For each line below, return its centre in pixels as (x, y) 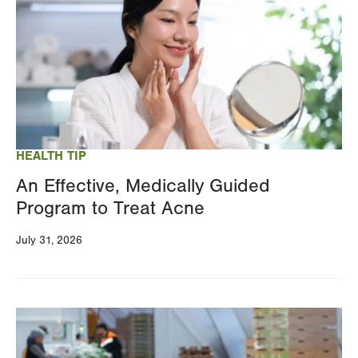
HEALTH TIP (51, 155)
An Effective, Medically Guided (143, 185)
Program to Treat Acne (110, 208)
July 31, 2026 (49, 240)
